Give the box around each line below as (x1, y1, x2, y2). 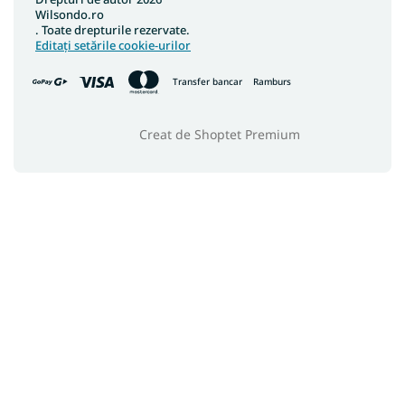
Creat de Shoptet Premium (139, 125, 300, 143)
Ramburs (253, 75, 291, 89)
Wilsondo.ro (35, 5, 104, 23)
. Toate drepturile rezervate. (35, 21, 190, 38)
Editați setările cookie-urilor (35, 36, 191, 53)
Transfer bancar (173, 75, 242, 89)
